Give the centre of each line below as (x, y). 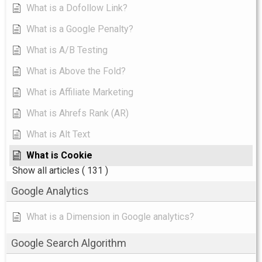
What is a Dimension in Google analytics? (110, 217)
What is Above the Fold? (76, 71)
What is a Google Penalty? (80, 29)
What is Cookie (59, 156)
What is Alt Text (58, 135)
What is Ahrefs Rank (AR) (77, 113)
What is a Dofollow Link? (77, 8)
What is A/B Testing (67, 50)
